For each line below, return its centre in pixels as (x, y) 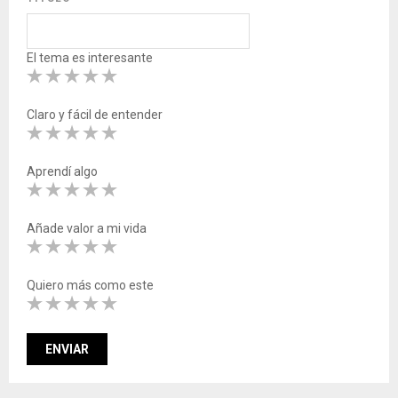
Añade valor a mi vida (87, 228)
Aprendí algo (62, 171)
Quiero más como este (90, 285)
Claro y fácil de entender (95, 114)
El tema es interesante (90, 57)
